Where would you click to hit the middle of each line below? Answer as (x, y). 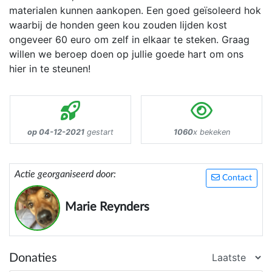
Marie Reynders (107, 207)
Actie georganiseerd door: (65, 175)
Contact (236, 178)
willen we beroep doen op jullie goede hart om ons (126, 54)
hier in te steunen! (50, 69)
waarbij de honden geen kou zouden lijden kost (118, 25)
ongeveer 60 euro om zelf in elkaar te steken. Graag (129, 40)
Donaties (33, 258)
